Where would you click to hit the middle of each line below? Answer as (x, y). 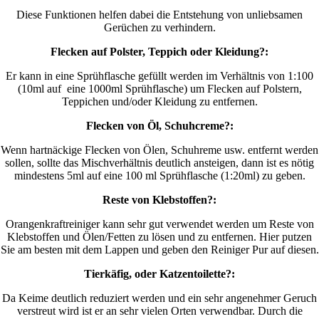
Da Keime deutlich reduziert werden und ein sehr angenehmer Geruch (159, 298)
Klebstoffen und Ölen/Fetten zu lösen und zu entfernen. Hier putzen (159, 237)
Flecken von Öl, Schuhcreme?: (159, 126)
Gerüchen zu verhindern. (159, 28)
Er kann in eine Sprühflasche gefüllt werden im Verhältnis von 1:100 (159, 76)
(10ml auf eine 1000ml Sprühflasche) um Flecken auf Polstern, (159, 89)
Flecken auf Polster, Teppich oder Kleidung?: (159, 52)
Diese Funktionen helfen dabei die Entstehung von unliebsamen (159, 15)
